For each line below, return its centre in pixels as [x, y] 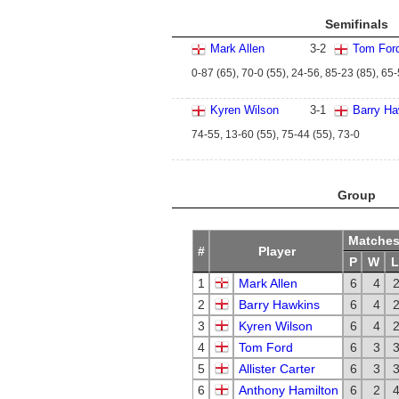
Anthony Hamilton [289, 390]
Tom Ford [266, 347]
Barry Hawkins [279, 305]
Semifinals [356, 24]
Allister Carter [277, 369]
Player [277, 251]
